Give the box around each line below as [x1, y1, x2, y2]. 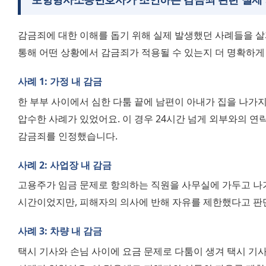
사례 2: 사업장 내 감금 [18, 158, 112, 172]
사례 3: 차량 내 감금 [18, 224, 102, 238]
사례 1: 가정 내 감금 [18, 75, 102, 88]
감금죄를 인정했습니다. [18, 129, 118, 142]
